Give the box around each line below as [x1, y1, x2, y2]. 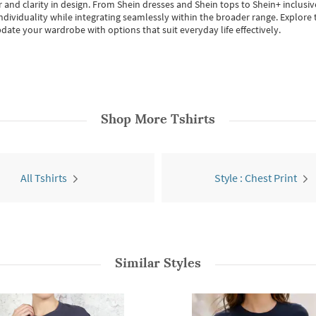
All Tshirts [20, 171, 67, 185]
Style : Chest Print [214, 171, 297, 185]
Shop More [101, 111, 171, 127]
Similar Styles [115, 255, 201, 271]
